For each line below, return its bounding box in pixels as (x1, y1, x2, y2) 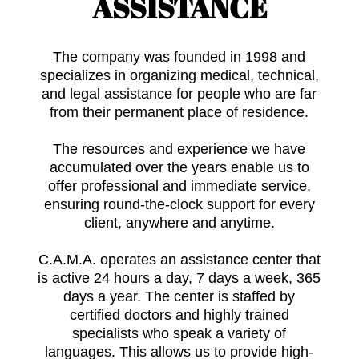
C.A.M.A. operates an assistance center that (38, 252, 321, 268)
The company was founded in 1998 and (53, 49, 306, 65)
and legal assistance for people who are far (42, 86, 317, 102)
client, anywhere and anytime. (83, 215, 275, 231)
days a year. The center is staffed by (63, 288, 296, 305)
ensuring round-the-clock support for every (43, 196, 315, 212)
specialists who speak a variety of (72, 325, 287, 341)
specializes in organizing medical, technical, (39, 67, 319, 83)
